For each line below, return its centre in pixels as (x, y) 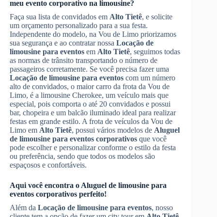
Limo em (24, 130)
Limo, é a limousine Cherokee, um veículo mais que (89, 95)
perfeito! (92, 194)
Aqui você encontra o (45, 185)
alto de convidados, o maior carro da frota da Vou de (90, 86)
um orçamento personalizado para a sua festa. (79, 25)
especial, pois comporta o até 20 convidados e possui (90, 104)
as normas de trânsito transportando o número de (84, 60)
